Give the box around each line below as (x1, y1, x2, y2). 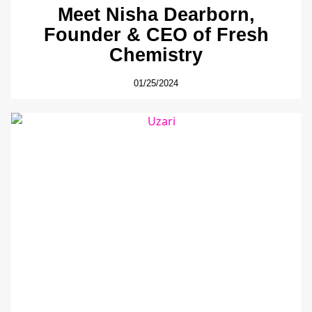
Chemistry (109, 44, 203, 66)
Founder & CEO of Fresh (43, 24, 269, 46)
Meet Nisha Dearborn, (57, 3, 255, 26)
